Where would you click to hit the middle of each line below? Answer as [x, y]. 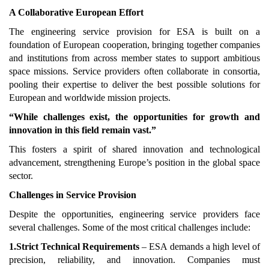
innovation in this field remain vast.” [83, 130]
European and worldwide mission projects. [90, 97]
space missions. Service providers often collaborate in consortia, [134, 71]
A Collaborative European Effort [76, 12]
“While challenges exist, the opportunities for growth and [134, 116]
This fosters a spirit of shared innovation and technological [134, 149]
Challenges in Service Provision [73, 195]
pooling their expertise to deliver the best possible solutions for [134, 84]
